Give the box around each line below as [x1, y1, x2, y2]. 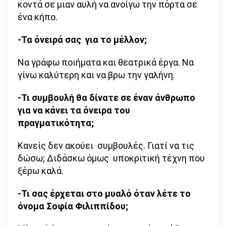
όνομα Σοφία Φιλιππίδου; [18, 201, 130, 212]
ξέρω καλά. [18, 165, 64, 177]
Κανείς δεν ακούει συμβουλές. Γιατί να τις [18, 140, 194, 151]
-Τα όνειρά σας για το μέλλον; [18, 34, 149, 45]
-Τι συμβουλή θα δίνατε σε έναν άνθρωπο [18, 92, 195, 103]
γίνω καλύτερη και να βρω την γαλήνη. [18, 70, 175, 81]
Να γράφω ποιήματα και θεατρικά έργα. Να [18, 57, 194, 68]
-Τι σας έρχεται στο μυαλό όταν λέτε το [18, 188, 191, 199]
